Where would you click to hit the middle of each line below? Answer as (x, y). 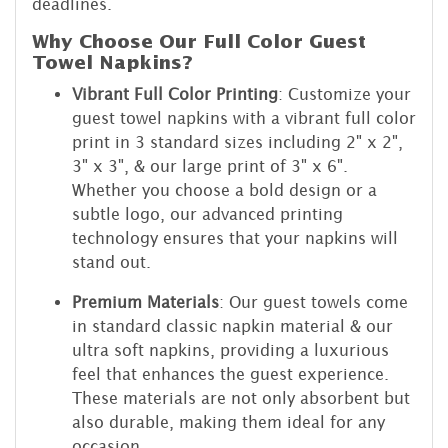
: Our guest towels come (313, 301)
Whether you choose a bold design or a (224, 189)
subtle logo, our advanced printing (207, 213)
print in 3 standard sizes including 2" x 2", (237, 141)
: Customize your (344, 93)
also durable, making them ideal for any (228, 421)
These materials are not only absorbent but (241, 397)
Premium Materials (145, 301)
